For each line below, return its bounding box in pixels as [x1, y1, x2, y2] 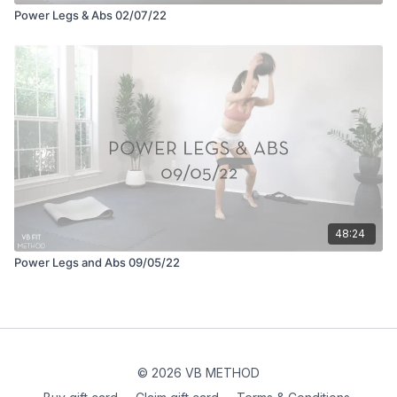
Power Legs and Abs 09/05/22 [14, 254, 180, 269]
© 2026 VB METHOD [137, 365, 260, 380]
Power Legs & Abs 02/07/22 [14, 7, 167, 22]
